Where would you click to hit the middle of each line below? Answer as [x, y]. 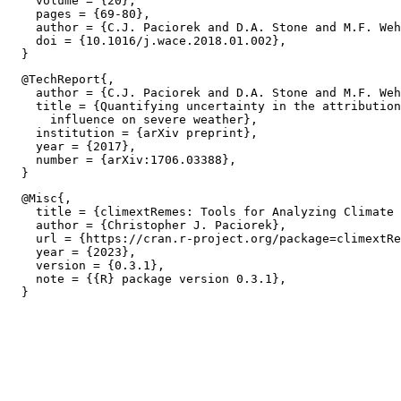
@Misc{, [39, 198]
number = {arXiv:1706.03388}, [122, 160]
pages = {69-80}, [79, 14]
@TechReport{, [61, 79]
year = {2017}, [72, 146]
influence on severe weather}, [132, 119]
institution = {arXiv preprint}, [132, 133]
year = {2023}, [72, 252]
